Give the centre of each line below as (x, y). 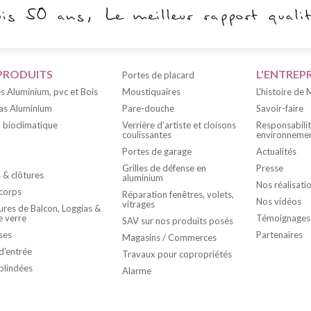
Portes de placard (158, 75)
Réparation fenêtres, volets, (178, 194)
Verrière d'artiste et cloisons (179, 125)
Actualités (276, 151)
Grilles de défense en (164, 168)
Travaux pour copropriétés (177, 254)
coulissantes (147, 134)
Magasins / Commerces (169, 237)
